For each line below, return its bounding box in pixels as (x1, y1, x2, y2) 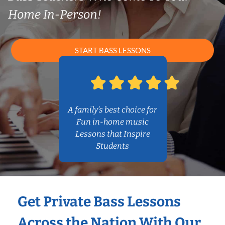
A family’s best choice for (68, 105, 157, 115)
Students (96, 141, 129, 151)
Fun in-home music (76, 117, 149, 127)
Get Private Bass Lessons (18, 193, 181, 210)
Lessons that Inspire (75, 129, 150, 139)
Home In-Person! (8, 8, 101, 22)
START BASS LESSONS (74, 46, 151, 55)
